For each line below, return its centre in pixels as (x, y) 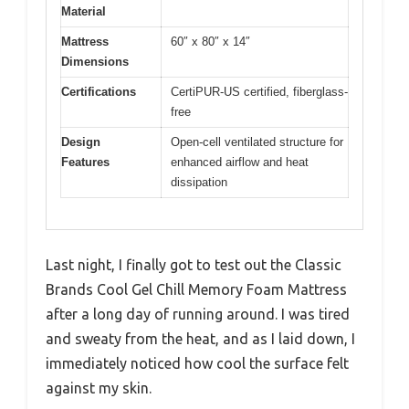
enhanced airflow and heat (240, 162)
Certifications (99, 91)
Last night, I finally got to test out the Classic (194, 265)
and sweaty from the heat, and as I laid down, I (200, 339)
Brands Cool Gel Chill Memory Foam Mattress (196, 290)
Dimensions (95, 61)
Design (81, 142)
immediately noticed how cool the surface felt (197, 364)
